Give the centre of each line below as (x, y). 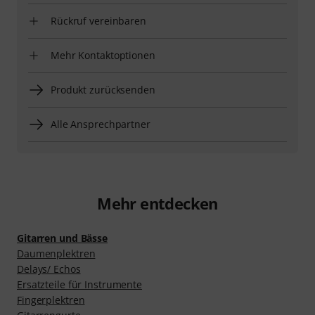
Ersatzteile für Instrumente (80, 284)
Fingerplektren (51, 300)
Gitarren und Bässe (63, 238)
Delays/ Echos (49, 269)
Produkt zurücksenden (103, 90)
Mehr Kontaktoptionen (103, 55)
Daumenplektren (56, 253)
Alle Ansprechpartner (101, 124)
